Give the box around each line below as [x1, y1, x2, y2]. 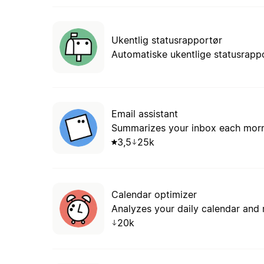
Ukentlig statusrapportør [111, 34, 222, 46]
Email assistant [111, 107, 178, 120]
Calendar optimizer [111, 188, 197, 200]
